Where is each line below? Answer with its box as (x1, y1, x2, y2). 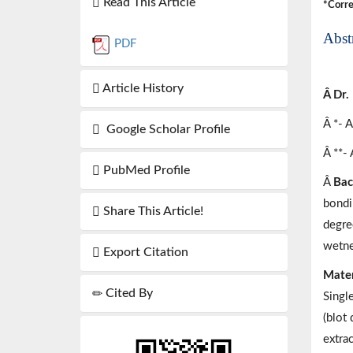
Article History (100, 82, 184, 95)
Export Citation (100, 246, 188, 259)
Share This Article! (100, 205, 203, 218)
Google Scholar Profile (100, 123, 230, 136)
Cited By (102, 287, 153, 300)
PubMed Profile (100, 164, 190, 177)
